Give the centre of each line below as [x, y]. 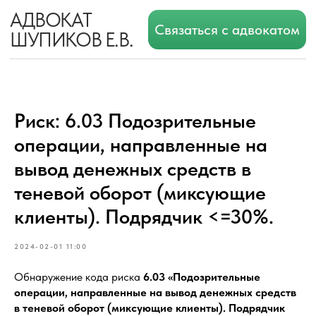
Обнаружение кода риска [79, 277]
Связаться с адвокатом [162, 21]
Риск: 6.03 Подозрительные [135, 121]
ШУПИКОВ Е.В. [51, 28]
